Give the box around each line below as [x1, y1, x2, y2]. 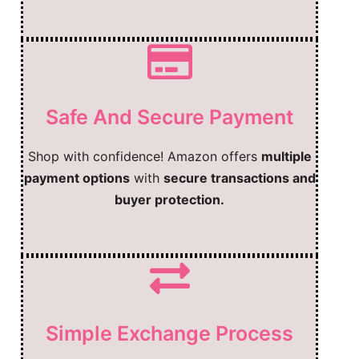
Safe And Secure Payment [45, 104, 294, 129]
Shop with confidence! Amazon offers [27, 147, 261, 164]
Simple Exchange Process [46, 321, 293, 345]
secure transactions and [163, 169, 316, 186]
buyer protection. [115, 191, 224, 208]
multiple [260, 147, 312, 164]
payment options [23, 169, 130, 186]
